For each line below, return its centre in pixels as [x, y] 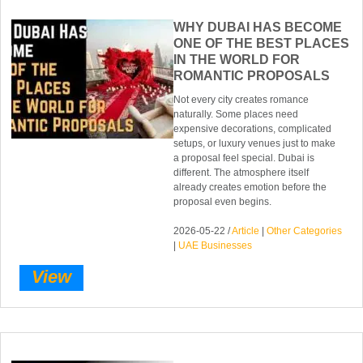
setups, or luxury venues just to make [255, 144]
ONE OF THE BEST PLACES [262, 44]
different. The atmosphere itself [241, 173]
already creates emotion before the [250, 188]
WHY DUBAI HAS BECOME [258, 28]
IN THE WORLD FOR [237, 60]
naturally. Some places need [236, 115]
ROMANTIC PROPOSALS [252, 76]
